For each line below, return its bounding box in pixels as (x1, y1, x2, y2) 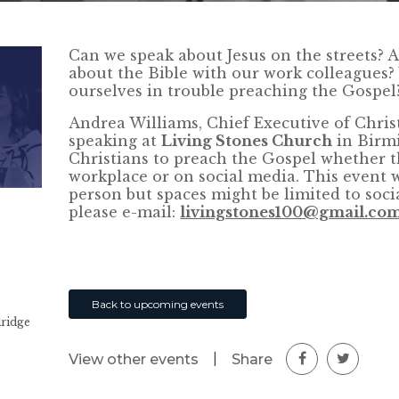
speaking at (69, 132, 162, 150)
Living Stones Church (161, 132, 333, 150)
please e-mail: (69, 203, 181, 221)
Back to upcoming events (92, 297, 224, 311)
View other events (69, 351, 199, 368)
